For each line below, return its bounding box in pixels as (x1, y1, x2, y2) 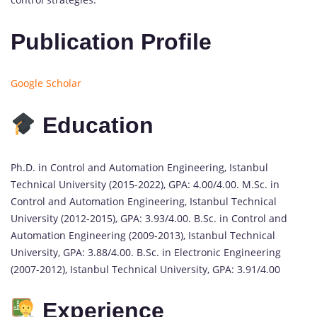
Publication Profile (11, 28, 212, 54)
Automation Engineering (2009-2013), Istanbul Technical (11, 228, 275, 242)
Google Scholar (11, 76, 81, 91)
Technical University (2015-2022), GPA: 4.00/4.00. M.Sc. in (11, 177, 279, 191)
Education (42, 112, 154, 138)
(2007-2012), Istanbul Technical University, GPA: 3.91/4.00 (11, 262, 280, 276)
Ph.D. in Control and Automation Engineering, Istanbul (11, 160, 268, 174)
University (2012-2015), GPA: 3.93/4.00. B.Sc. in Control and (11, 211, 287, 225)
